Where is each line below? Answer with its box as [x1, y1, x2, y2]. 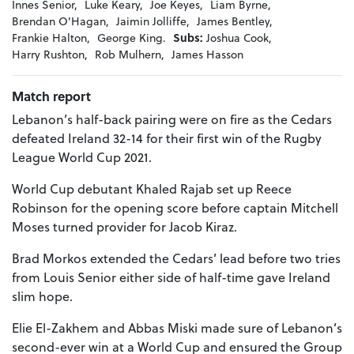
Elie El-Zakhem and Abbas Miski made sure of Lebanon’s [12, 318, 342, 337]
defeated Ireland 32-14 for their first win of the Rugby [12, 129, 322, 148]
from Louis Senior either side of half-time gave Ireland [12, 268, 330, 287]
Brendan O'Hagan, [12, 13, 109, 30]
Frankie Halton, [12, 29, 90, 47]
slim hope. [12, 287, 76, 306]
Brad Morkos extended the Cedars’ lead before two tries [12, 249, 341, 268]
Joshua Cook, [206, 29, 272, 47]
